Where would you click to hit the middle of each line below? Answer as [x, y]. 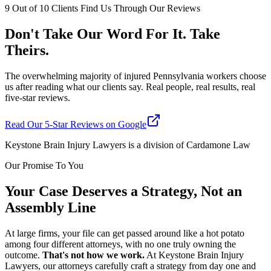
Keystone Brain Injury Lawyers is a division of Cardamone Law [128, 145]
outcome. [24, 255]
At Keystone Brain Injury [194, 255]
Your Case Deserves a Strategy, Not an [123, 191]
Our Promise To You [44, 166]
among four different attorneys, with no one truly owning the [120, 244]
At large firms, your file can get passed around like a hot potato [125, 233]
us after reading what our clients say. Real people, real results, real [130, 87]
